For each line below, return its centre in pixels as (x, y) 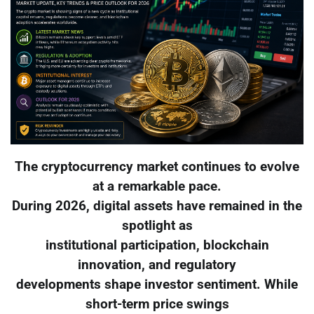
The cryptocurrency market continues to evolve (157, 167)
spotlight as (157, 226)
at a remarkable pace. (157, 187)
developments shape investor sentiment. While (157, 285)
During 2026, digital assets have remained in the (157, 206)
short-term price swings (157, 305)
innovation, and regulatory (157, 265)
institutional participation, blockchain (157, 246)
